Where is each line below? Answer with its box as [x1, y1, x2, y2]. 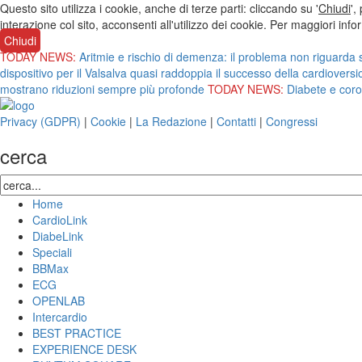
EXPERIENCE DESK [32, 341, 137, 357]
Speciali [32, 244, 72, 260]
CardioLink [32, 212, 87, 228]
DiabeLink [32, 228, 83, 244]
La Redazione [136, 113, 207, 129]
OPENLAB [32, 293, 85, 309]
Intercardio [32, 309, 87, 325]
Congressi [266, 113, 318, 129]
